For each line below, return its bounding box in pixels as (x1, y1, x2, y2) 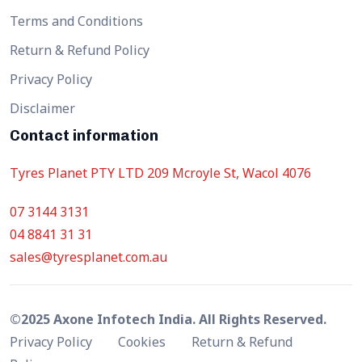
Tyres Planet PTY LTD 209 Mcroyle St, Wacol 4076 (10, 163, 311, 182)
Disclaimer (10, 99, 75, 117)
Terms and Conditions (10, 11, 143, 30)
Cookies (118, 332, 169, 351)
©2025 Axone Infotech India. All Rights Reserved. (10, 309, 326, 328)
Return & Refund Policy (10, 40, 149, 59)
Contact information (10, 126, 158, 145)
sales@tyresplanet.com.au (10, 247, 167, 266)
